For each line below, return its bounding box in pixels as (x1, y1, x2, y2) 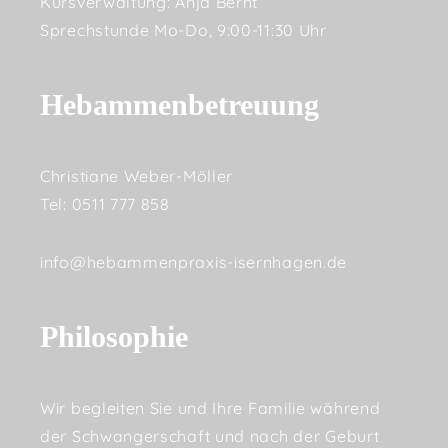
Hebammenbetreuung (40, 88, 319, 122)
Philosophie (40, 320, 188, 354)
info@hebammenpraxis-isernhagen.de (40, 252, 348, 273)
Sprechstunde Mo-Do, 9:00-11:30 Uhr (40, 20, 327, 40)
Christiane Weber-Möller (40, 166, 234, 187)
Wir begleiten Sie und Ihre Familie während (40, 398, 381, 419)
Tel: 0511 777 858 (40, 194, 170, 215)
